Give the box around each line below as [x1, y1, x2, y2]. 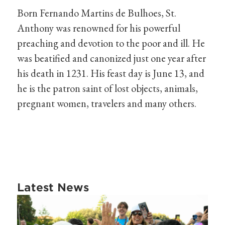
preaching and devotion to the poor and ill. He [17, 36, 205, 50]
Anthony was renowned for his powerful [17, 21, 181, 35]
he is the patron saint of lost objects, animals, [17, 81, 198, 95]
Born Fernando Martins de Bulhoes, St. [17, 6, 177, 20]
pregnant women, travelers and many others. [17, 96, 197, 110]
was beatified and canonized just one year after [17, 51, 206, 65]
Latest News [17, 180, 89, 194]
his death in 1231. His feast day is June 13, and [17, 66, 205, 80]
